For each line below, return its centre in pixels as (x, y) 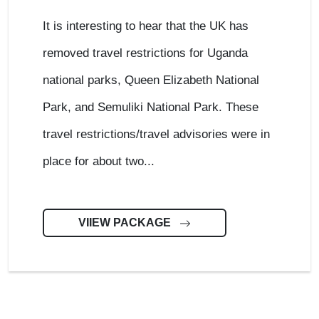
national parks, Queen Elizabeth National (151, 80)
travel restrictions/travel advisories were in (156, 134)
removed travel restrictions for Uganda (145, 53)
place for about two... (99, 161)
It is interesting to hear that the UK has (146, 26)
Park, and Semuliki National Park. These (151, 107)
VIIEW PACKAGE (126, 223)
